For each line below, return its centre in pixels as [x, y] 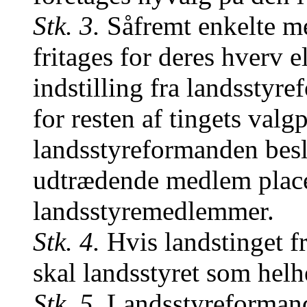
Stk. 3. [66, 26]
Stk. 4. [66, 242]
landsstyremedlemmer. [153, 211]
